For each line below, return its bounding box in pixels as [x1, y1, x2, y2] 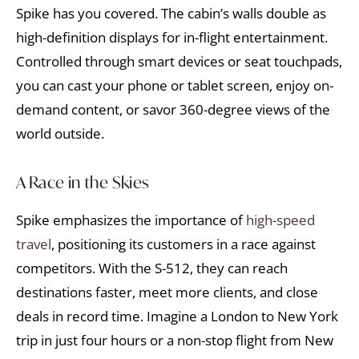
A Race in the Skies [16, 171, 150, 194]
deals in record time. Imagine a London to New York [16, 307, 338, 326]
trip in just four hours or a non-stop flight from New [16, 331, 333, 350]
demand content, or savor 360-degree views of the [16, 99, 330, 119]
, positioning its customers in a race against [51, 235, 316, 254]
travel [16, 235, 51, 254]
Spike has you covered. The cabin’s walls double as [16, 3, 326, 22]
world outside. [16, 123, 104, 143]
